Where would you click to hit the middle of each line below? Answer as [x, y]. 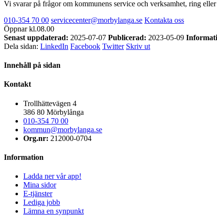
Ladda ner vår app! [52, 176]
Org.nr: [37, 138]
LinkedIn [54, 46]
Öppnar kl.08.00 [29, 29]
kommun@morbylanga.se [63, 129]
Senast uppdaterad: [36, 37]
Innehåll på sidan [32, 65]
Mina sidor [40, 185]
